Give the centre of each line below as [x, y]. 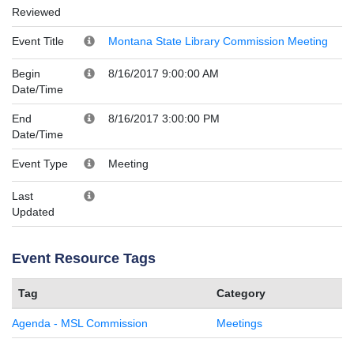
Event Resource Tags [84, 258]
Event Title [38, 41]
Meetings [239, 323]
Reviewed [36, 11]
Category [241, 293]
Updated [33, 211]
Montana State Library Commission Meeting [218, 41]
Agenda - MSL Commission [80, 323]
